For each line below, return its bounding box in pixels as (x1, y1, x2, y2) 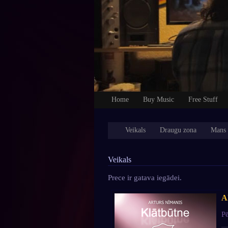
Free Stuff (188, 96, 218, 103)
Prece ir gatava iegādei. (107, 174, 182, 182)
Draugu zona (159, 126, 196, 134)
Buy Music (142, 96, 174, 103)
